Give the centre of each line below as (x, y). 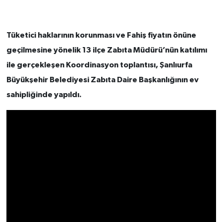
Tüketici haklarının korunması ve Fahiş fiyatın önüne (101, 35)
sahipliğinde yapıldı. (44, 95)
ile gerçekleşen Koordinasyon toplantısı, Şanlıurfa (99, 65)
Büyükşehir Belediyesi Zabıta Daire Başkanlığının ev (102, 80)
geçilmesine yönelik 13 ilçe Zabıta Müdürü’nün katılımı (107, 50)
